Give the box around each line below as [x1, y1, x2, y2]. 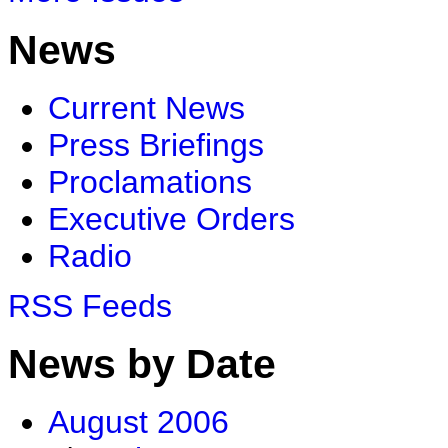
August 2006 [48, 404, 229, 441]
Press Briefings [48, 126, 264, 163]
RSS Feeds [8, 287, 172, 324]
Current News [48, 89, 245, 126]
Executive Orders [48, 200, 295, 237]
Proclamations [48, 163, 252, 200]
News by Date [8, 340, 276, 387]
